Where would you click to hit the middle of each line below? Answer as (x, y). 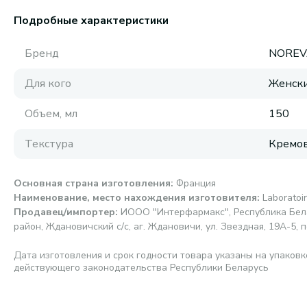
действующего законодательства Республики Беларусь (141, 268)
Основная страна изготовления (92, 183)
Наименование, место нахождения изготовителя (135, 198)
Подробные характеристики (91, 21)
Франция (196, 183)
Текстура (49, 144)
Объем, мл (51, 114)
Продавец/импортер (64, 212)
